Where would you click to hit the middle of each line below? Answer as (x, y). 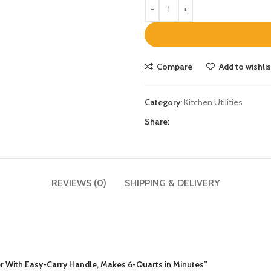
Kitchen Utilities (213, 102)
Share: (157, 121)
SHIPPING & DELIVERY (172, 183)
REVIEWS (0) (79, 183)
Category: (163, 102)
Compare (175, 66)
